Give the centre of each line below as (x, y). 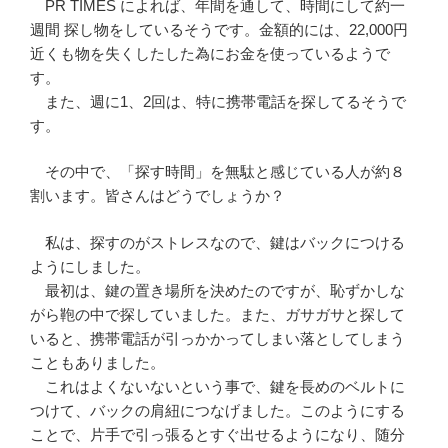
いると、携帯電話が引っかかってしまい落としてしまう (217, 338)
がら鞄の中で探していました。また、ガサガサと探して (217, 314)
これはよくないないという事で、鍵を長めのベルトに (217, 386)
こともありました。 (97, 362)
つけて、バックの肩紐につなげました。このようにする (217, 410)
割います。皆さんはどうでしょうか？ (157, 196)
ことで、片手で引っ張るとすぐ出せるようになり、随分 (217, 434)
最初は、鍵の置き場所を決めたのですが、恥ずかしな (217, 290)
